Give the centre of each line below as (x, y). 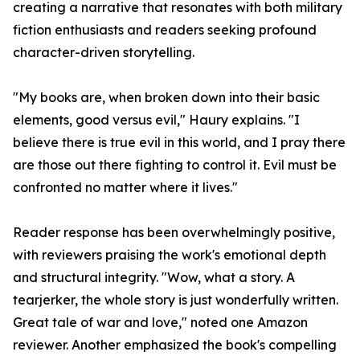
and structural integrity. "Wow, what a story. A (154, 278)
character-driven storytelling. (104, 53)
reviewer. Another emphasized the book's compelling (175, 345)
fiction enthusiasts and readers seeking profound (165, 30)
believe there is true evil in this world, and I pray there (179, 143)
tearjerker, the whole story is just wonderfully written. (176, 300)
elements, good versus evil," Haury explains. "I (156, 120)
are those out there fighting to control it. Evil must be (175, 165)
